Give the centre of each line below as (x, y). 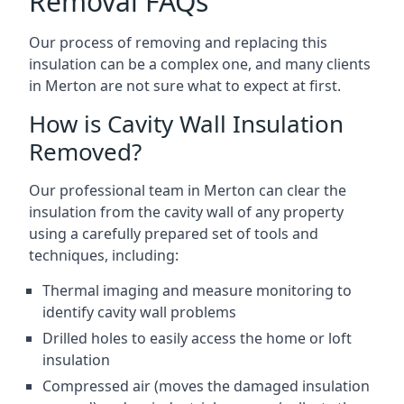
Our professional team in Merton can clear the (188, 190)
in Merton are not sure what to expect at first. (185, 86)
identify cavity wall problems (139, 312)
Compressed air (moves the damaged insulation (206, 386)
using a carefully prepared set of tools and (174, 234)
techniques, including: (104, 255)
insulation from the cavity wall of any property (186, 212)
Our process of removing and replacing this (178, 42)
